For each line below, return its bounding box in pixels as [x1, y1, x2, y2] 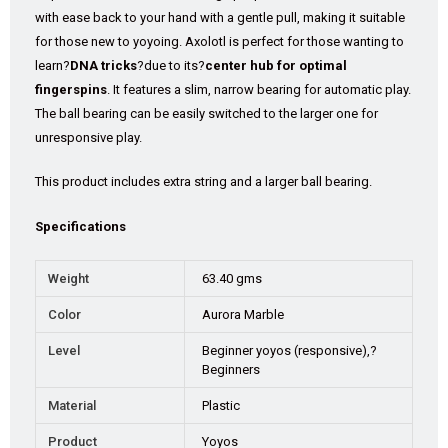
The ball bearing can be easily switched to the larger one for [35, 105, 378, 121]
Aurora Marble [202, 306, 285, 322]
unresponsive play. [35, 129, 142, 145]
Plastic [202, 397, 241, 413]
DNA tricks [70, 57, 137, 73]
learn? [35, 57, 70, 73]
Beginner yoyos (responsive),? [202, 342, 378, 358]
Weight [47, 270, 89, 286]
